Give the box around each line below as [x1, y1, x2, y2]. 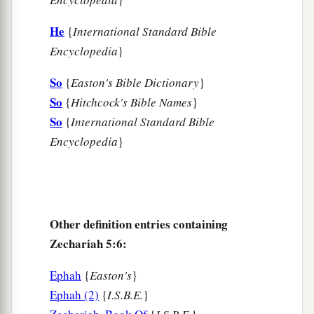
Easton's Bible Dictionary [71, 74, 199, 91]
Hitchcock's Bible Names [71, 94, 192, 111]
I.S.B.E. [107, 287, 143, 303]
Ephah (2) [50, 287, 99, 303]
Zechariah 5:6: [50, 235, 127, 253]
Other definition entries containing [50, 215, 228, 233]
